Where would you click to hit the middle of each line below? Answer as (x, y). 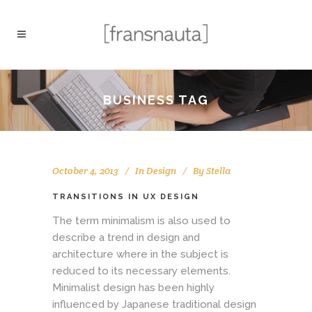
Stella (218, 170)
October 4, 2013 (85, 170)
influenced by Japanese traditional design (154, 304)
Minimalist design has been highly (133, 287)
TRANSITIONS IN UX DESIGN (126, 196)
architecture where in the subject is (140, 254)
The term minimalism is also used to (141, 220)
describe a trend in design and (126, 237)
